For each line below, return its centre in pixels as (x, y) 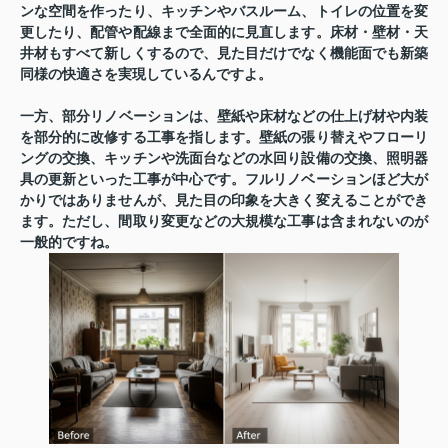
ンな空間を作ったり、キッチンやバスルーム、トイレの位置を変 (224, 12)
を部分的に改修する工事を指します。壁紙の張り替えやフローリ (224, 138)
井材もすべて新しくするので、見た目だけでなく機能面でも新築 (224, 54)
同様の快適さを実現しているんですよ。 (146, 75)
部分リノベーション (125, 117)
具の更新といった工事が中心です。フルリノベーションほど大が (224, 180)
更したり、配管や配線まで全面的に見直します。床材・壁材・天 (224, 33)
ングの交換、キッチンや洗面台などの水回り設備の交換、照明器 (224, 159)
